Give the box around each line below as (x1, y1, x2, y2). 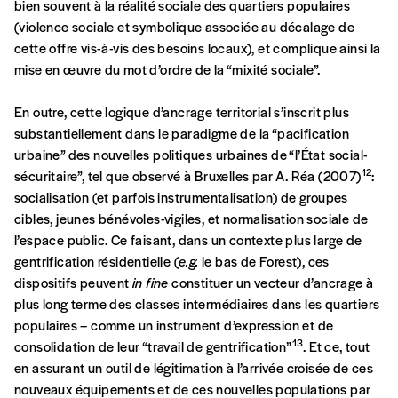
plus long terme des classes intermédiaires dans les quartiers (14, 294, 380, 314)
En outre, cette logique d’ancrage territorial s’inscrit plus (14, 102, 349, 122)
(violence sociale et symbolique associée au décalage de (14, 17, 354, 36)
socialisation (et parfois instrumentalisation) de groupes (14, 187, 348, 207)
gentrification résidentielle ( (14, 251, 179, 271)
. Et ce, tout (303, 337, 370, 356)
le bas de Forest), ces (198, 251, 330, 271)
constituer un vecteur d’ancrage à (168, 273, 374, 292)
